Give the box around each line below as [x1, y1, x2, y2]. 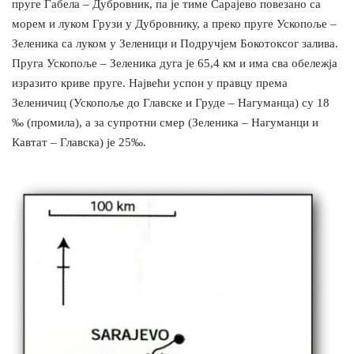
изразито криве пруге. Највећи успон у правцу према [12, 77, 288, 90]
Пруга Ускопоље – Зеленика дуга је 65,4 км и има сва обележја [12, 57, 337, 70]
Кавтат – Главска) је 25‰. [12, 136, 146, 149]
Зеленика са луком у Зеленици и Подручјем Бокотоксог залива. [12, 37, 338, 51]
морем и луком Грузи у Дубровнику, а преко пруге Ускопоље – [12, 17, 337, 31]
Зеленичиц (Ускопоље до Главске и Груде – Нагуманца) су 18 [12, 96, 330, 110]
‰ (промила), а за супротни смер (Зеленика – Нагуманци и [12, 116, 318, 130]
